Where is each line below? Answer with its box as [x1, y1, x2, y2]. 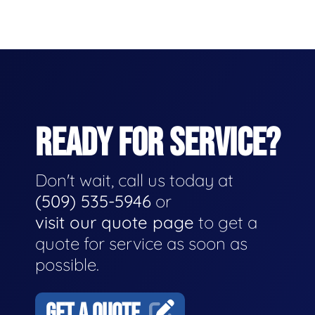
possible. [35, 253, 99, 275]
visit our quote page [35, 211, 194, 233]
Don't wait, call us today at [35, 169, 233, 191]
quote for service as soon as [35, 232, 247, 254]
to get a [194, 211, 257, 233]
